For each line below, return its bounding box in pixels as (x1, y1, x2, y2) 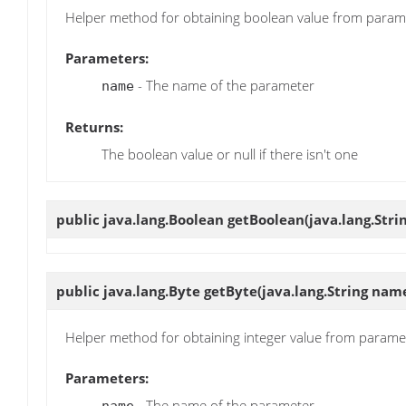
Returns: (65, 118, 123, 137)
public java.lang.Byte (56, 281, 204, 300)
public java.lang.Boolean (56, 210, 227, 229)
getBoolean (227, 210, 304, 229)
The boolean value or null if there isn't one (101, 145, 358, 164)
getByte (204, 281, 257, 300)
